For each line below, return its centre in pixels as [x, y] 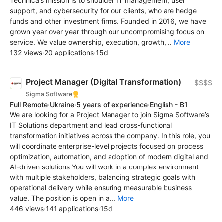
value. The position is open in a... [64, 198]
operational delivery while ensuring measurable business [101, 188]
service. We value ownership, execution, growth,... [92, 42]
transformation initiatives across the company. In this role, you [110, 136]
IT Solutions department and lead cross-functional [91, 125]
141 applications [72, 209]
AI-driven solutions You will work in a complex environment [104, 167]
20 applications [69, 53]
